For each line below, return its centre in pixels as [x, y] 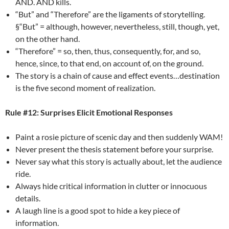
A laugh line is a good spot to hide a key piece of [98, 210]
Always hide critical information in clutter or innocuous [111, 186]
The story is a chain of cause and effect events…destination [118, 75]
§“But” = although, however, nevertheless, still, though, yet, [117, 26]
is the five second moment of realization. [85, 87]
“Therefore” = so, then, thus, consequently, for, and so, [108, 51]
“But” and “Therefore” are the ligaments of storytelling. [110, 14]
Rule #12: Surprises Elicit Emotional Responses [89, 112]
